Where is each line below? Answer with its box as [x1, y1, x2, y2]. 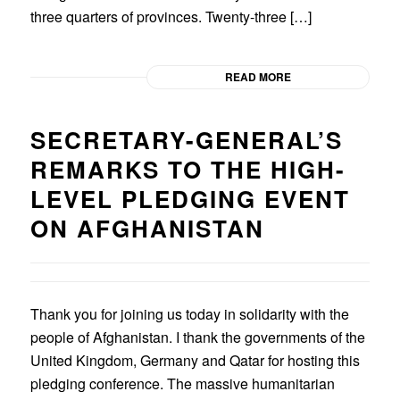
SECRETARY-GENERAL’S [29, 122, 343, 156]
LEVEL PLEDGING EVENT [29, 181, 350, 215]
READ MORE [225, 68, 292, 85]
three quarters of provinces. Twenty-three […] [29, 5, 312, 27]
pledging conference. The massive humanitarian [29, 372, 335, 394]
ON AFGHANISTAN [29, 211, 264, 245]
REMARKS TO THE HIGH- [29, 152, 346, 186]
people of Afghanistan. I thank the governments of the [29, 326, 365, 347]
